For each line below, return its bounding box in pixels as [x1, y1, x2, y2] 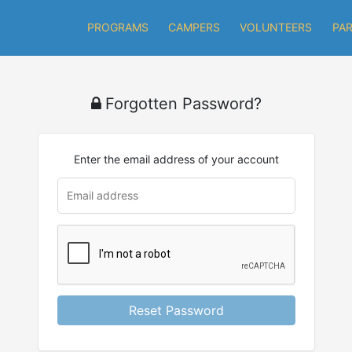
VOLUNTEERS [240, 20, 313, 34]
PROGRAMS [86, 20, 148, 34]
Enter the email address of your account [73, 152, 279, 166]
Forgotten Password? [104, 94, 262, 113]
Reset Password [128, 302, 224, 318]
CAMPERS [167, 20, 220, 34]
